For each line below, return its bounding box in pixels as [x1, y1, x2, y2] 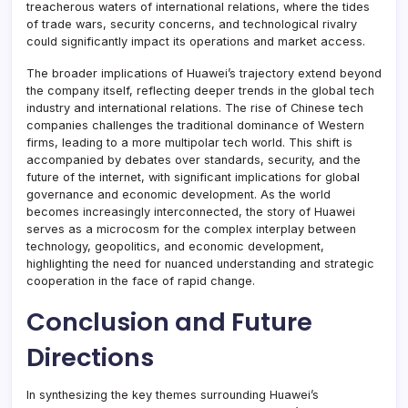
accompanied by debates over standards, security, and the [26, 152, 361, 167]
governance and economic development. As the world [26, 187, 331, 201]
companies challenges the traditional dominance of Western [26, 117, 364, 132]
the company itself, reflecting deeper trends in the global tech [26, 83, 374, 97]
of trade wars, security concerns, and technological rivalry [26, 16, 357, 31]
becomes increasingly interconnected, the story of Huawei [26, 204, 355, 219]
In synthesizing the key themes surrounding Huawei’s [26, 387, 319, 402]
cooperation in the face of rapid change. [26, 273, 255, 288]
